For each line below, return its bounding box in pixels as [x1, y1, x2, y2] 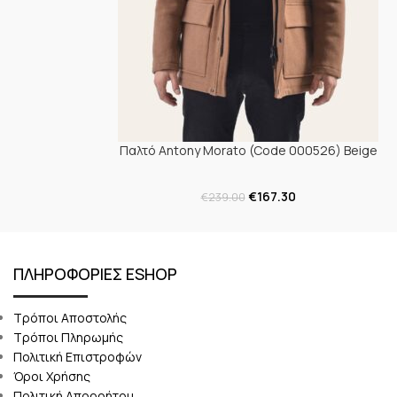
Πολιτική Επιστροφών [12, 348, 142, 366]
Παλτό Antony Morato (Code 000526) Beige [119, 142, 378, 160]
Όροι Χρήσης [12, 368, 90, 385]
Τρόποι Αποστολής [12, 309, 127, 327]
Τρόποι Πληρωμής [12, 329, 123, 346]
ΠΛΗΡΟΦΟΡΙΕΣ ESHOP [12, 263, 177, 285]
